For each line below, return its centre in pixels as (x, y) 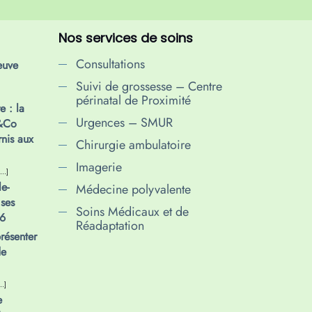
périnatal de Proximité (133, 100)
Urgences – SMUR (124, 122)
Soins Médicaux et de (132, 211)
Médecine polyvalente (133, 189)
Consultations (110, 64)
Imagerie (99, 167)
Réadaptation (110, 225)
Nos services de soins (125, 38)
